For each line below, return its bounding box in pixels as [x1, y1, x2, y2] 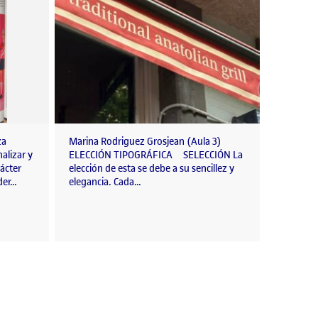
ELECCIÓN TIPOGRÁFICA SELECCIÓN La [69, 148, 243, 163]
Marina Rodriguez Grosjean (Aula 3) [69, 135, 221, 149]
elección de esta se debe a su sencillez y [69, 162, 234, 176]
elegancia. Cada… [69, 175, 141, 190]
